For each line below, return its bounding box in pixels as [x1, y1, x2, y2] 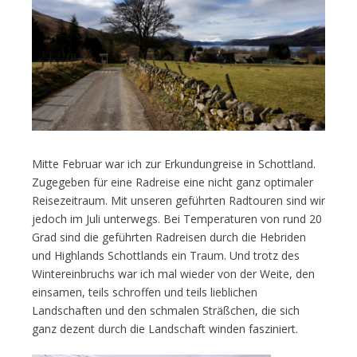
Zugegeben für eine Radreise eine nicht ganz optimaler [32, 175, 313, 190]
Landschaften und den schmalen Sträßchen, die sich [32, 303, 300, 318]
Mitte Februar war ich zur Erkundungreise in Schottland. [32, 156, 316, 171]
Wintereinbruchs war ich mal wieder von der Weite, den [32, 266, 315, 281]
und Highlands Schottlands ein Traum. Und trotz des [32, 248, 300, 263]
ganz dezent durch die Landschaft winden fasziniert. [32, 321, 298, 336]
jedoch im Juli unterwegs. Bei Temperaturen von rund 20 [32, 211, 322, 226]
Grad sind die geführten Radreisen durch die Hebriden [32, 229, 306, 245]
